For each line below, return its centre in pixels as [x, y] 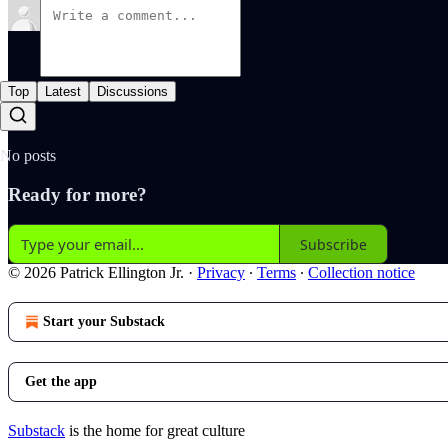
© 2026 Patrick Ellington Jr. [96, 273]
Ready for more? [77, 194]
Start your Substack [104, 322]
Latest [63, 91]
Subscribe [333, 244]
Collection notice [361, 273]
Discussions [132, 91]
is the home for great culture [155, 431]
